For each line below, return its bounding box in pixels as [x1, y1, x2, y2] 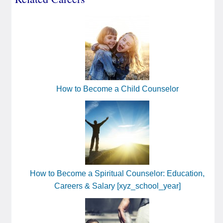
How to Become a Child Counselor [56, 84, 179, 93]
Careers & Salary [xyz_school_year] [54, 182, 181, 191]
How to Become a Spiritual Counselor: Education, [30, 169, 205, 178]
